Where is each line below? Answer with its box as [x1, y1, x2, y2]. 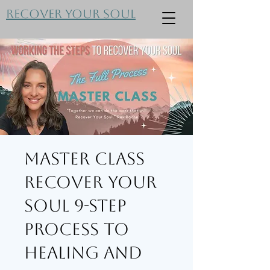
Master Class [24, 149, 145, 168]
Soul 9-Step [24, 196, 127, 215]
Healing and [24, 243, 142, 262]
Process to [24, 219, 129, 239]
